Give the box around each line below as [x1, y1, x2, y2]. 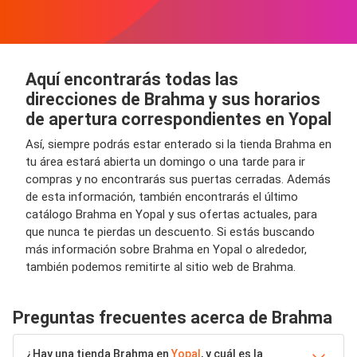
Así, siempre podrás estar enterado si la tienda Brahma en [25, 137, 331, 151]
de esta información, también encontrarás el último [25, 190, 298, 204]
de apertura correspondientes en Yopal [25, 109, 331, 129]
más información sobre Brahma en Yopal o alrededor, [25, 242, 307, 257]
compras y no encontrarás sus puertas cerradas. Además [25, 172, 331, 186]
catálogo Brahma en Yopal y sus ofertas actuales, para [25, 207, 317, 222]
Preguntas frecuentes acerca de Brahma [13, 308, 332, 328]
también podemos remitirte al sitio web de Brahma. [25, 260, 296, 274]
